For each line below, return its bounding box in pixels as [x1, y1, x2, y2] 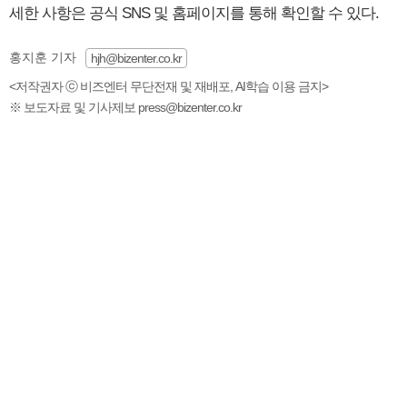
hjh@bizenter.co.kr [91, 51, 182, 66]
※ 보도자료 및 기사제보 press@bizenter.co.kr [9, 100, 242, 115]
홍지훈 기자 [9, 50, 76, 65]
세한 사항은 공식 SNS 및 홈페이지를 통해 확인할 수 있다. [9, 5, 379, 23]
